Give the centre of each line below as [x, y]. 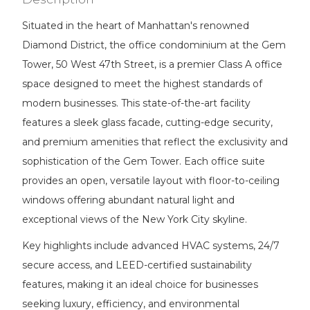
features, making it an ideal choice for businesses [140, 284]
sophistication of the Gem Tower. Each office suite [144, 161]
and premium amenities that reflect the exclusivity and [155, 142]
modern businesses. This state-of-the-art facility [136, 103]
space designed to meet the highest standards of [142, 83]
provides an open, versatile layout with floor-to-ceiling [151, 180]
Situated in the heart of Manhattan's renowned [136, 25]
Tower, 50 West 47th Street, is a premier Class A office [152, 64]
